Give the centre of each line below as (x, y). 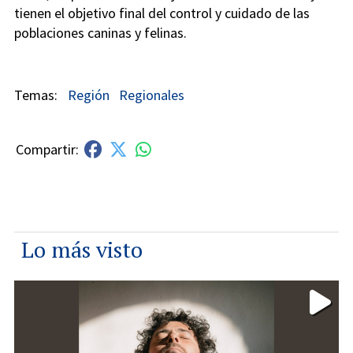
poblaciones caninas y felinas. (100, 33)
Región (88, 95)
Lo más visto (82, 249)
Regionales (152, 95)
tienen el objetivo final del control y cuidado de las (162, 13)
